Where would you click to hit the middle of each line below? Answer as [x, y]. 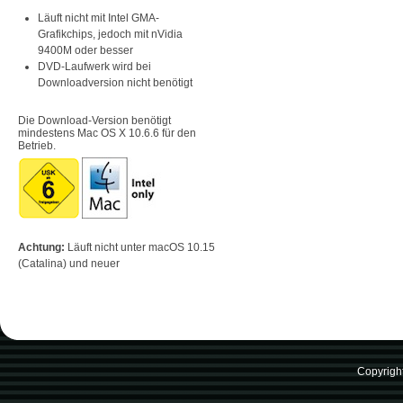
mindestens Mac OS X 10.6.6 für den [107, 133]
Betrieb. [37, 145]
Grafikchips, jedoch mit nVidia [110, 34]
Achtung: [41, 247]
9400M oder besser [85, 50]
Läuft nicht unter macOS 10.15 [140, 247]
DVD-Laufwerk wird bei [94, 66]
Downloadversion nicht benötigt [115, 82]
